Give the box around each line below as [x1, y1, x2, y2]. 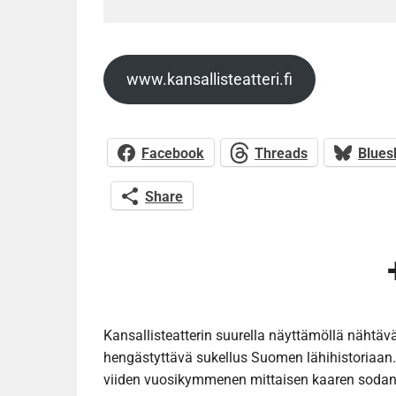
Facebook [141, 144, 204, 162]
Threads [255, 144, 308, 162]
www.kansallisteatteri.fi [126, 70, 293, 89]
